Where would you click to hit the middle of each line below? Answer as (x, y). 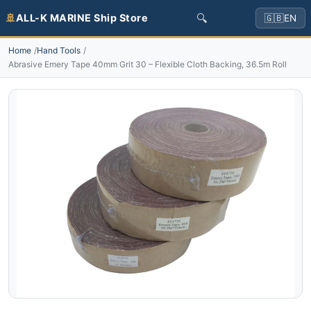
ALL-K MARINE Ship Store (82, 18)
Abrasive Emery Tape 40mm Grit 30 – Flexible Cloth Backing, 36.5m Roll (148, 64)
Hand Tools (59, 50)
